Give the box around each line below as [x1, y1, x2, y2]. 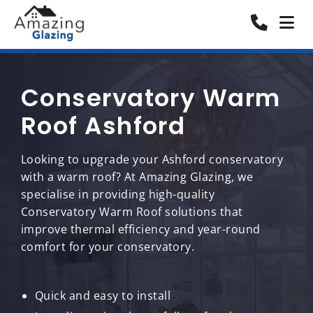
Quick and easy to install [35, 288, 170, 303]
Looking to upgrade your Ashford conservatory [21, 152, 284, 167]
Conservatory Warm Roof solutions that [21, 204, 243, 219]
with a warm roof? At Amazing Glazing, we [21, 169, 254, 184]
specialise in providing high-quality [21, 187, 215, 202]
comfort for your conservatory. [21, 239, 195, 254]
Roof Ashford [21, 109, 186, 143]
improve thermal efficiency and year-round [21, 221, 261, 237]
